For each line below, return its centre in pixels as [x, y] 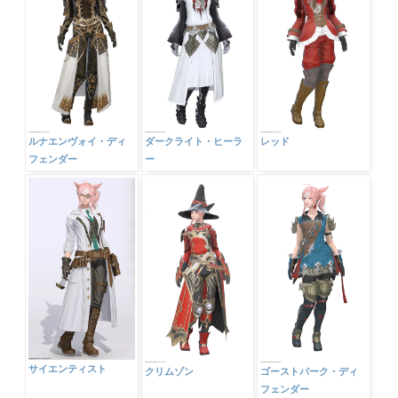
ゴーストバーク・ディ [310, 371]
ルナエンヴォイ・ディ [78, 141]
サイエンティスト [68, 369]
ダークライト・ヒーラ [193, 141]
